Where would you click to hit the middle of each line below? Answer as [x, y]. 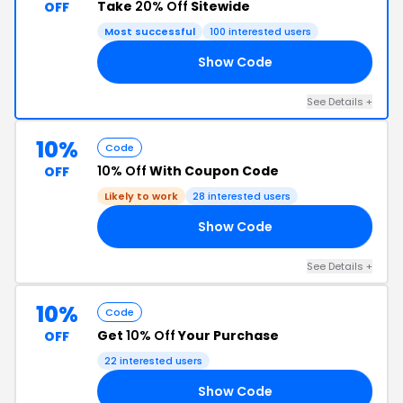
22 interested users [153, 361]
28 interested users [242, 196]
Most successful [150, 31]
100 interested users [260, 31]
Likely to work [141, 196]
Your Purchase [227, 336]
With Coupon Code [213, 171]
